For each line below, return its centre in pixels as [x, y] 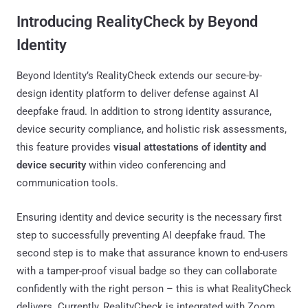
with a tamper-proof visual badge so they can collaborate [147, 271]
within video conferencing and [156, 165]
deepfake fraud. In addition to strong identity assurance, [144, 111]
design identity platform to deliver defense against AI [137, 93]
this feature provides [65, 147]
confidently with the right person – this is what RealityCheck [154, 288]
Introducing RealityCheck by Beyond [137, 21]
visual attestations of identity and [190, 147]
